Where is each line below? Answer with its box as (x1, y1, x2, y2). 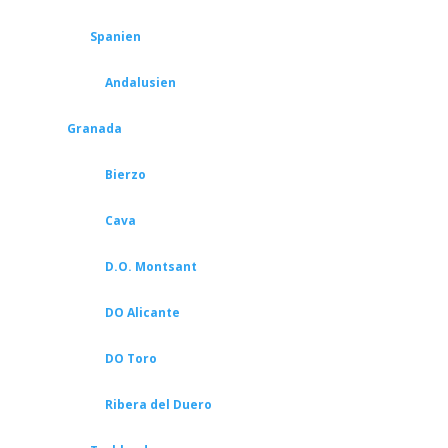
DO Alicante (104, 304, 180, 321)
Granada (66, 120, 122, 137)
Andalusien (104, 74, 176, 91)
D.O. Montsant (104, 258, 197, 275)
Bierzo (104, 166, 146, 183)
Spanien (89, 28, 141, 45)
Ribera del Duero (104, 396, 212, 413)
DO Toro (104, 350, 157, 367)
